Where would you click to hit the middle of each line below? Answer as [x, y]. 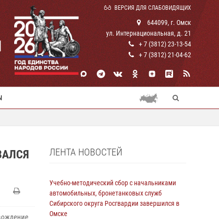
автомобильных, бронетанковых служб [106, 193]
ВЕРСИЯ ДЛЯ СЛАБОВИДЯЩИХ [153, 8]
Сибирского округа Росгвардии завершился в [114, 203]
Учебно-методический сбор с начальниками [113, 183]
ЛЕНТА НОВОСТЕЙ [86, 152]
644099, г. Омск [168, 22]
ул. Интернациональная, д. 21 [149, 33]
